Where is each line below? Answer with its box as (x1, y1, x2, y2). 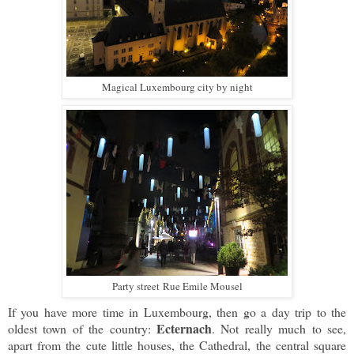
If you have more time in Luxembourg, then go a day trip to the (8, 303, 346, 321)
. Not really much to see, (212, 320, 346, 337)
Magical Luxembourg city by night (101, 80, 253, 95)
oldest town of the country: (8, 320, 156, 337)
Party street (111, 279, 163, 294)
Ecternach (156, 319, 212, 338)
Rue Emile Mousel (162, 279, 243, 294)
